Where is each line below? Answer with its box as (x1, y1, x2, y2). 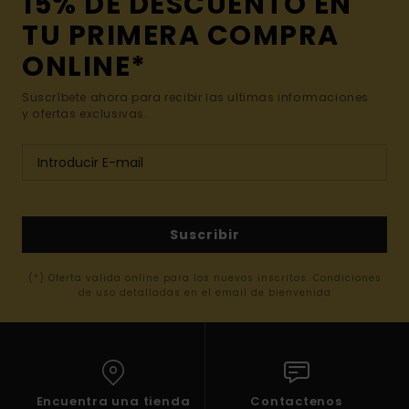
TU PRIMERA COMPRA (22, 16, 340, 56)
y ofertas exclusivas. (22, 106, 148, 122)
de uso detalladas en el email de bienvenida (78, 286, 331, 300)
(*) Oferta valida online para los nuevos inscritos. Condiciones (27, 271, 382, 286)
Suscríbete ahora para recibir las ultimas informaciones (22, 89, 370, 106)
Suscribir (169, 225, 240, 244)
